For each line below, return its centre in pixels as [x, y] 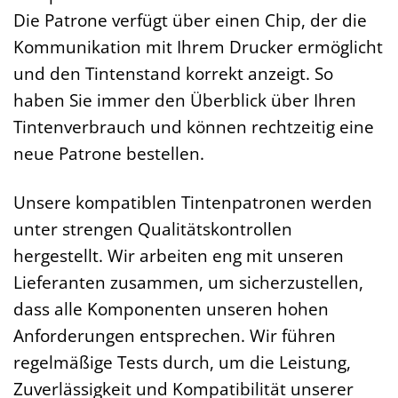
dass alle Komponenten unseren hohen [171, 309]
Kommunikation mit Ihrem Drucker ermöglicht [198, 47]
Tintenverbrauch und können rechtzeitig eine [194, 127]
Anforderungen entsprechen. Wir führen [175, 336]
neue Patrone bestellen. [109, 154]
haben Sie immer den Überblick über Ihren [185, 100]
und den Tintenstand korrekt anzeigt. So [173, 74]
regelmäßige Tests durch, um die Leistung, [182, 362]
